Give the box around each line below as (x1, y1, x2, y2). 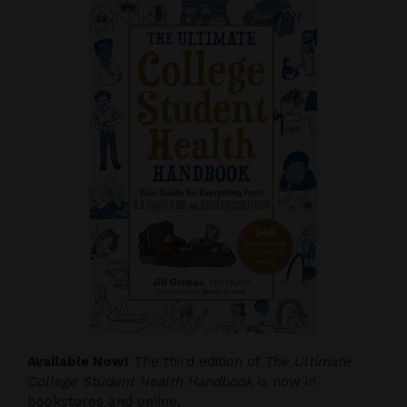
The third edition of (129, 353, 264, 370)
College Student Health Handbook (27, 373, 253, 390)
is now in (253, 373, 316, 390)
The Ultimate (264, 353, 351, 370)
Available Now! (27, 353, 129, 370)
